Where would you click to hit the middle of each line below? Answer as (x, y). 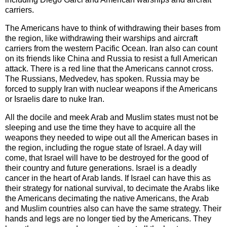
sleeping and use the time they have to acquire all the (100, 128)
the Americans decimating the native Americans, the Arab (107, 199)
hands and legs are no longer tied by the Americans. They (108, 219)
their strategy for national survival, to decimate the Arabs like (112, 188)
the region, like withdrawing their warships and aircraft (101, 39)
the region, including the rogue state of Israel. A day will (103, 148)
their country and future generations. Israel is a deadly (101, 168)
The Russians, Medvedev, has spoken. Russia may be (102, 79)
